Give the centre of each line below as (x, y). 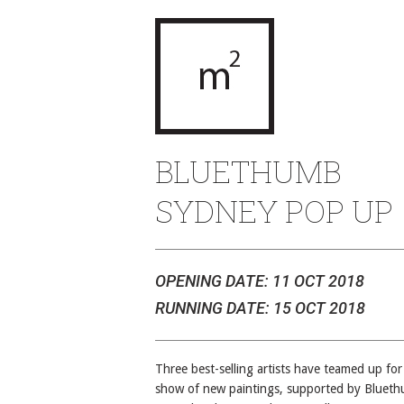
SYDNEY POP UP (274, 211)
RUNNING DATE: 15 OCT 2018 (260, 308)
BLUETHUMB (248, 171)
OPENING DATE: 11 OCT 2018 (260, 281)
